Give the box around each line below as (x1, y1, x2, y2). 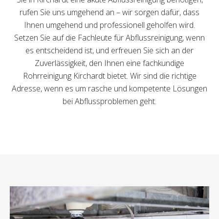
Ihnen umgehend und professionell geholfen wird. (24, 20, 195, 30)
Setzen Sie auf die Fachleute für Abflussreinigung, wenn (14, 32, 205, 43)
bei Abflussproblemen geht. (63, 96, 156, 107)
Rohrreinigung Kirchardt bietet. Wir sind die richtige (22, 70, 197, 81)
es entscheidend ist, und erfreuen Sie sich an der (25, 45, 194, 56)
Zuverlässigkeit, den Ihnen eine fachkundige (35, 58, 184, 68)
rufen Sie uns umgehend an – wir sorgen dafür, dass (20, 7, 199, 18)
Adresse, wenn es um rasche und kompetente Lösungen (12, 83, 207, 94)
